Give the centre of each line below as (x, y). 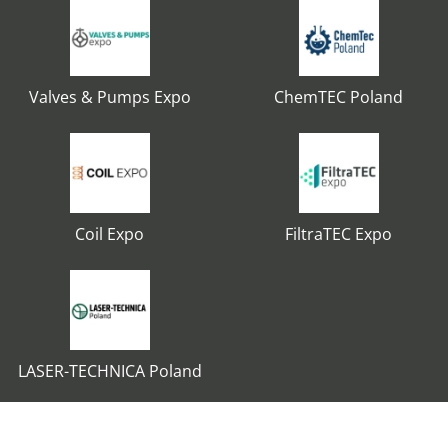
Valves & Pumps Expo (109, 97)
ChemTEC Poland (338, 97)
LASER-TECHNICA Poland (109, 371)
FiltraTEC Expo (338, 234)
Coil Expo (109, 234)
